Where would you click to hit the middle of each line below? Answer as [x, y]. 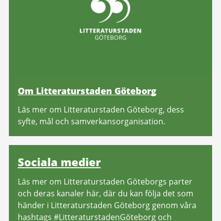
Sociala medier [59, 162]
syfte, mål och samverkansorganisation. [92, 122]
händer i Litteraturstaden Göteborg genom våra [107, 205]
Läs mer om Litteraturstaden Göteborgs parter [105, 182]
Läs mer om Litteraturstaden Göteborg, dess [101, 110]
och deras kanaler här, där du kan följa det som [106, 194]
